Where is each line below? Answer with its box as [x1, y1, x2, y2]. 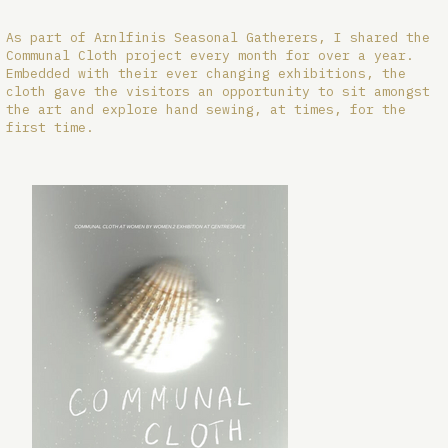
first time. [6, 118, 95, 136]
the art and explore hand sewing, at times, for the [6, 100, 407, 118]
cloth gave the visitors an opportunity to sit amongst [6, 82, 431, 100]
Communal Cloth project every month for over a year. [6, 46, 415, 64]
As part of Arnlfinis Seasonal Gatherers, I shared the [6, 28, 431, 46]
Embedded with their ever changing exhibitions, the [6, 64, 407, 82]
